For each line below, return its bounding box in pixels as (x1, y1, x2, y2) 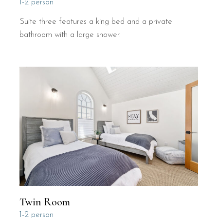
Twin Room (19, 196, 71, 209)
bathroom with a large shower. (19, 31, 121, 39)
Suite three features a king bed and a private (19, 18, 173, 26)
